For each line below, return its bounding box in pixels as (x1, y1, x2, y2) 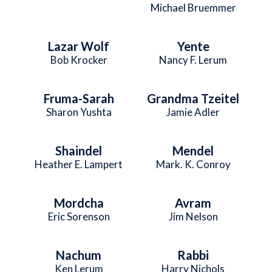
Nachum (56, 247, 102, 262)
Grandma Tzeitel (147, 90, 240, 106)
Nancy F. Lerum (159, 53, 228, 66)
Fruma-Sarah (43, 90, 114, 106)
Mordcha (53, 195, 104, 210)
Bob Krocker (50, 53, 107, 66)
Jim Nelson (168, 209, 218, 223)
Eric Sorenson (47, 209, 110, 223)
